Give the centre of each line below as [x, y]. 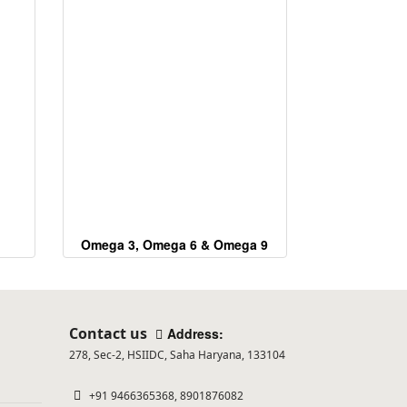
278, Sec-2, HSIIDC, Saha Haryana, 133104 [177, 355]
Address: [195, 333]
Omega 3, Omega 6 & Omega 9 [175, 244]
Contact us [110, 333]
